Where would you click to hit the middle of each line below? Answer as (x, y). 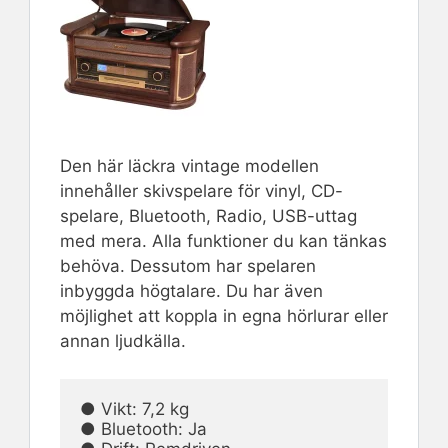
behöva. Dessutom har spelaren (188, 265)
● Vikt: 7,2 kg (134, 409)
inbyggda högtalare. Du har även (191, 290)
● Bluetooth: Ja (143, 429)
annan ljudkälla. (123, 340)
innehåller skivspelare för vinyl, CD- (201, 190)
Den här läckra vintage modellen (189, 165)
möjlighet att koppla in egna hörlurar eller (224, 315)
